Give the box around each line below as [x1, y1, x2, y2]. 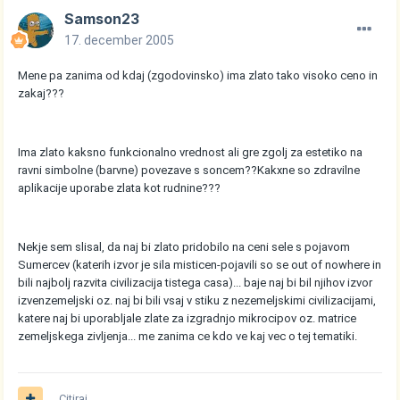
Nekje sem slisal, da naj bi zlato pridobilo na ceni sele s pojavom [18, 240, 351, 254]
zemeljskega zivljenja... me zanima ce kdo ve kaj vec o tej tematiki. [18, 329, 358, 344]
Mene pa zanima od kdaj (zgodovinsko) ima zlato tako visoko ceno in [18, 69, 379, 83]
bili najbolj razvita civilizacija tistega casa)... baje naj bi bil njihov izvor [18, 276, 373, 290]
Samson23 [64, 10, 140, 29]
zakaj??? [18, 87, 65, 101]
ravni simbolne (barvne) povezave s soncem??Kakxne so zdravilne [18, 163, 361, 178]
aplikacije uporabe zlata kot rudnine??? [18, 181, 221, 196]
